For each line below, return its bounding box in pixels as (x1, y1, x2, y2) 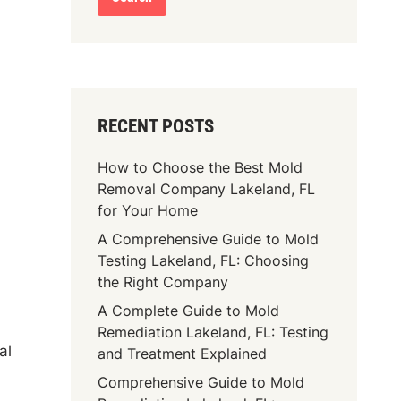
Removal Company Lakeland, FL (98, 179, 316, 198)
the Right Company (98, 272, 229, 291)
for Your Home (98, 200, 199, 219)
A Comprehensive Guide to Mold (98, 229, 320, 248)
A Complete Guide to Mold (98, 301, 280, 320)
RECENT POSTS (98, 115, 215, 137)
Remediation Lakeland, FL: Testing (98, 322, 329, 341)
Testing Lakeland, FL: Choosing (98, 251, 310, 269)
